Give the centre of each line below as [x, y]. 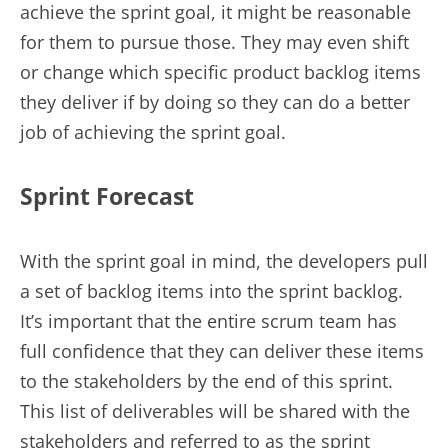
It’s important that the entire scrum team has [208, 320]
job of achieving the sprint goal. [153, 132]
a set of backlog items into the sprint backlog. [211, 290]
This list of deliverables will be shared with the [215, 410]
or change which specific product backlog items [220, 72]
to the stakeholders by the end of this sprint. [206, 380]
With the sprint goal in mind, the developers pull [224, 260]
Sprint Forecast [107, 196]
